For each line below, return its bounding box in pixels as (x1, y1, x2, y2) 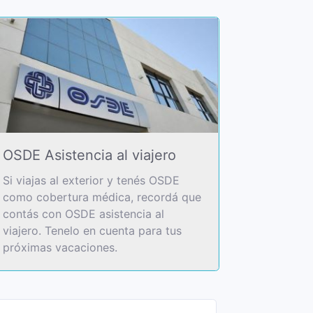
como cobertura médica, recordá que (3, 189, 201, 204)
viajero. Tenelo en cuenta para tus (3, 223, 182, 238)
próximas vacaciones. (3, 240, 117, 254)
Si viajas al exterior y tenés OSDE (3, 173, 180, 187)
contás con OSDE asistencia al (3, 206, 164, 221)
